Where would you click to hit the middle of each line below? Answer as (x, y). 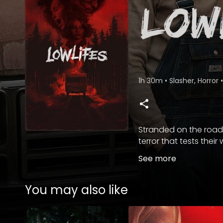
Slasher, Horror (195, 81)
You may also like (76, 190)
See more (157, 159)
